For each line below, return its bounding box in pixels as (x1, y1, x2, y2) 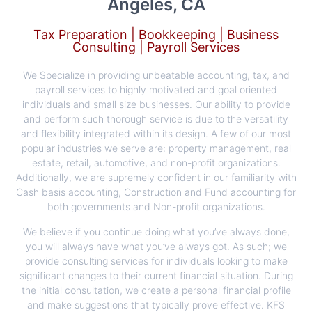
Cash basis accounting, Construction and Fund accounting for (16, 186, 296, 198)
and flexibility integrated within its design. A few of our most (21, 127, 291, 140)
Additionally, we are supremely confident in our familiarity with (15, 171, 297, 184)
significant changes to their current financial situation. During (19, 269, 293, 281)
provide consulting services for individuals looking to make (24, 254, 288, 267)
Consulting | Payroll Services (72, 40, 240, 55)
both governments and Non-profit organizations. (47, 201, 265, 213)
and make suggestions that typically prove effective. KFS (27, 298, 285, 311)
